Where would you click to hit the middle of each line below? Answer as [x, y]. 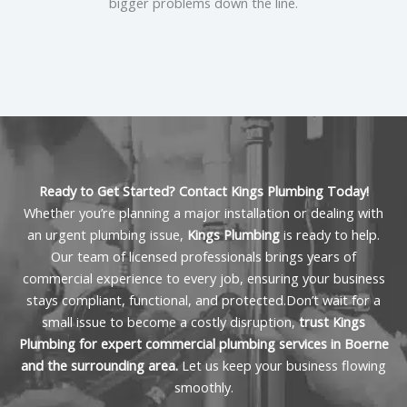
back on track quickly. [102, 23]
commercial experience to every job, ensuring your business [203, 278]
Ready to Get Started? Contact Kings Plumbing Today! [203, 191]
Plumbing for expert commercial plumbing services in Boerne [203, 344]
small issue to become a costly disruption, [170, 322]
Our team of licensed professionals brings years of [203, 257]
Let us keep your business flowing [282, 366]
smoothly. [203, 387]
